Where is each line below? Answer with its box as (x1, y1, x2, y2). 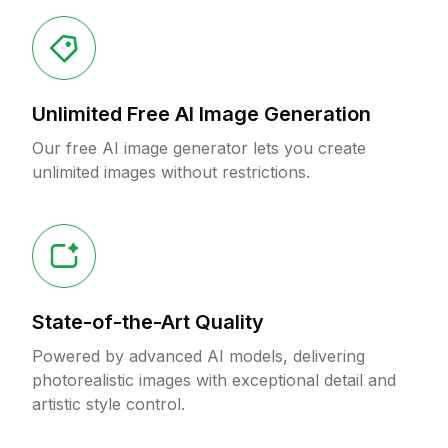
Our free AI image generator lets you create (32, 138, 366, 158)
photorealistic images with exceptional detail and (32, 370, 396, 390)
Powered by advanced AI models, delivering (32, 346, 365, 366)
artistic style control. (32, 394, 185, 414)
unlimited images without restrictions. (32, 162, 310, 182)
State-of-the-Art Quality (32, 310, 264, 334)
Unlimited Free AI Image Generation (32, 102, 371, 126)
